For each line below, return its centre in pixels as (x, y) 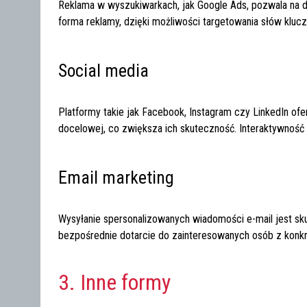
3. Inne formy (115, 282)
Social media (104, 70)
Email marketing (116, 177)
